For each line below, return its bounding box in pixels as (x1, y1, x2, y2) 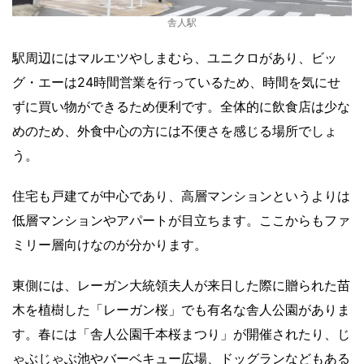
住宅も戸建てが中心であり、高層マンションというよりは (12, 187, 350, 204)
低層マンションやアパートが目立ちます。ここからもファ (12, 211, 350, 228)
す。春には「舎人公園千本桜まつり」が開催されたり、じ (12, 325, 350, 342)
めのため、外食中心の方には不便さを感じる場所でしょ (12, 122, 337, 139)
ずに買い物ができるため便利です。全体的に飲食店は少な (12, 97, 350, 115)
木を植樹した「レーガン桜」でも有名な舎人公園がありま (12, 301, 350, 318)
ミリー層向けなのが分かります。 (12, 236, 207, 253)
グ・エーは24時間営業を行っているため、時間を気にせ (12, 73, 340, 90)
